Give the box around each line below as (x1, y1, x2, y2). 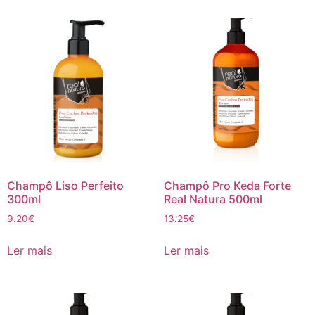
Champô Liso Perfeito (7, 179, 124, 193)
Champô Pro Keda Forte (163, 179, 291, 193)
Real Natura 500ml (163, 192, 262, 207)
